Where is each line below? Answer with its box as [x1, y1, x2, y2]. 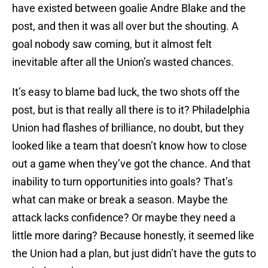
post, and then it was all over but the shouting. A [12, 20, 239, 33]
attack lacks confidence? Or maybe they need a [12, 211, 236, 224]
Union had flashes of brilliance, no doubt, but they [12, 121, 244, 135]
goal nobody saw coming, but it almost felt [12, 38, 212, 51]
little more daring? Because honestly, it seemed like [12, 229, 254, 242]
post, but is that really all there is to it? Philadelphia [12, 103, 250, 117]
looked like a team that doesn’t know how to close [12, 139, 247, 153]
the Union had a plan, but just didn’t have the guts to [12, 247, 256, 260]
